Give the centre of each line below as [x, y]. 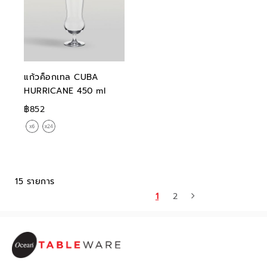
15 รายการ [35, 181]
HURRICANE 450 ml [65, 91]
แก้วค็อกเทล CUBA [61, 77]
